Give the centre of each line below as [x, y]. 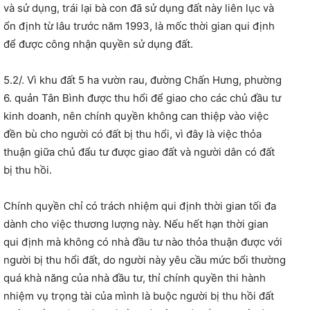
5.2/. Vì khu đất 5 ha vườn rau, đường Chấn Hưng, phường [143, 80]
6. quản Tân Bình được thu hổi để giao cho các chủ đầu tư [142, 98]
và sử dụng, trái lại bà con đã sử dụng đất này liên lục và [139, 8]
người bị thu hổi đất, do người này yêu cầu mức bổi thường [145, 260]
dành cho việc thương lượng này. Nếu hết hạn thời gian [136, 224]
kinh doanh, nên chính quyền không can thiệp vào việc [136, 116]
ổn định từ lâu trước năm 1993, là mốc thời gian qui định [139, 26]
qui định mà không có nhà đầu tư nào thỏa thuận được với [143, 242]
